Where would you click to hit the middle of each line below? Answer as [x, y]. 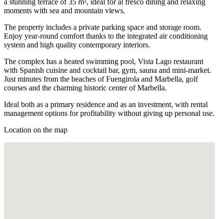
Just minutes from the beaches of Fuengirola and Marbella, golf [101, 79]
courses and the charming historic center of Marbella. [85, 88]
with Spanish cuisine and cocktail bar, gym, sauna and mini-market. [108, 70]
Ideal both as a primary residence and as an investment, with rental [106, 104]
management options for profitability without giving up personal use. [109, 113]
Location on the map [36, 130]
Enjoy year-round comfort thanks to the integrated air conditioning [106, 36]
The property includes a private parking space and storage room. [103, 27]
